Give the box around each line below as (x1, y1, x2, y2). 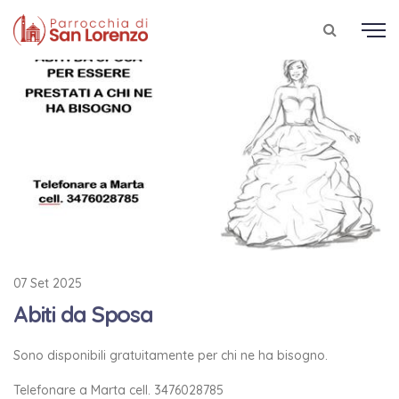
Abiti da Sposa (13, 300, 153, 329)
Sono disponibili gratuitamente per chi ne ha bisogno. (13, 347, 328, 364)
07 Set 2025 (13, 275, 82, 292)
